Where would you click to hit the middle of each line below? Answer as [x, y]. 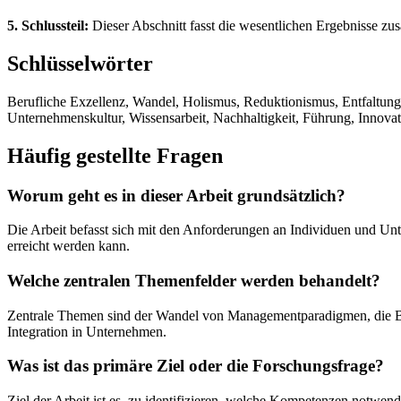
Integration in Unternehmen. [87, 331]
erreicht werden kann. [68, 246]
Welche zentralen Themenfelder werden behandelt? [194, 281]
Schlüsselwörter [80, 63]
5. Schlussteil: [48, 25]
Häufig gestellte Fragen [115, 155]
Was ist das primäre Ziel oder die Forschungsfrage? [196, 366]
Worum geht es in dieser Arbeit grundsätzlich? [176, 195]
